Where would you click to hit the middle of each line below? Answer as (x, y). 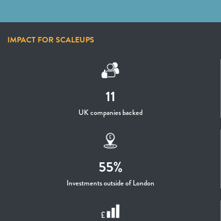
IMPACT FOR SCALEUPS (51, 40)
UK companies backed (110, 112)
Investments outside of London (110, 183)
